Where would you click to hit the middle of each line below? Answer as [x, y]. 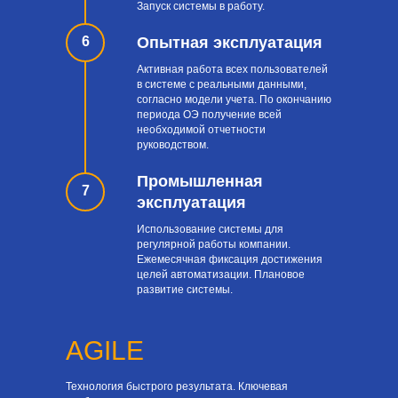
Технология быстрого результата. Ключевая [177, 386]
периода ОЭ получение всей [209, 114]
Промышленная [200, 181]
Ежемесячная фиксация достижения [230, 259]
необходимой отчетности [201, 129]
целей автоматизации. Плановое [221, 274]
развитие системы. [185, 289]
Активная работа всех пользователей [232, 69]
